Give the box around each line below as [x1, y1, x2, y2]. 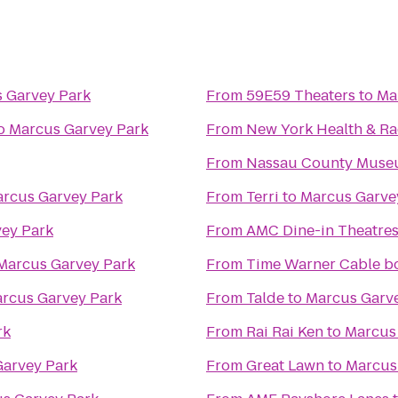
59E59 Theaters [246, 85, 355, 106]
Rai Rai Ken [246, 322, 323, 342]
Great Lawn [246, 355, 324, 376]
